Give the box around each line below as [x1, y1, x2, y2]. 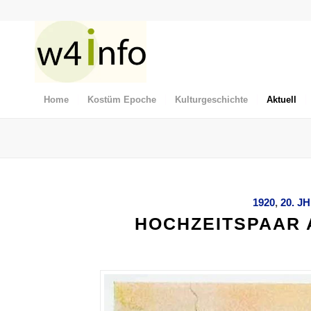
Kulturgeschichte [175, 94, 248, 105]
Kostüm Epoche [87, 94, 156, 105]
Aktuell [267, 94, 296, 105]
